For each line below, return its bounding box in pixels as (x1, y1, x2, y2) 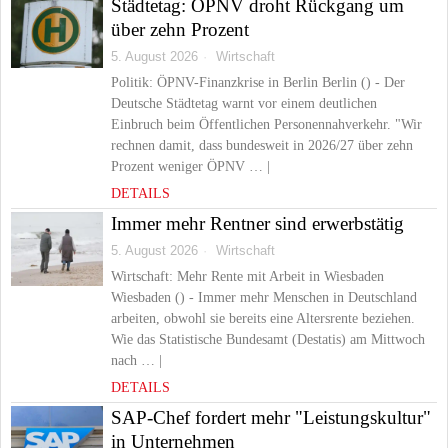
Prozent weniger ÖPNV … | (111, 159, 270, 174)
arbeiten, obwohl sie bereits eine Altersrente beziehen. (111, 311, 415, 326)
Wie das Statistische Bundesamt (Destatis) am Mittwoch (111, 332, 425, 347)
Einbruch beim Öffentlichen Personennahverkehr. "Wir (111, 117, 422, 132)
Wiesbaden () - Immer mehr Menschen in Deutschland (111, 290, 417, 305)
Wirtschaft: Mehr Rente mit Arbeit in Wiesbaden (111, 269, 384, 284)
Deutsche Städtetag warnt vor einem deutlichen (111, 96, 377, 111)
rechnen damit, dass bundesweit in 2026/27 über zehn (111, 138, 413, 153)
